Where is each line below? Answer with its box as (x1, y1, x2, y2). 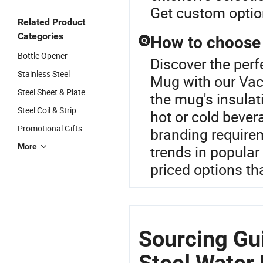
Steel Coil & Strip (18, 104, 76, 116)
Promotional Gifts (18, 123, 82, 134)
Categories (18, 31, 63, 42)
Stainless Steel (18, 68, 70, 79)
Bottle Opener (18, 50, 68, 61)
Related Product (18, 16, 85, 28)
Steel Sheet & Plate (18, 86, 85, 97)
